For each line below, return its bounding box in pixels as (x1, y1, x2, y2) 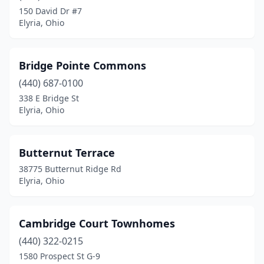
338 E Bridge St (19, 93, 79, 104)
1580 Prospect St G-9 (19, 250, 100, 262)
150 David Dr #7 (19, 5, 82, 16)
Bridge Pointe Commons (19, 58, 146, 72)
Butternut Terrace (19, 146, 115, 160)
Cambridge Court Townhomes (19, 216, 175, 230)
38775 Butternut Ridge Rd (19, 163, 121, 174)
